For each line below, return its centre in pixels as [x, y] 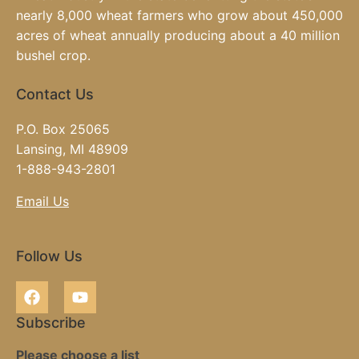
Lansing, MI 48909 [72, 149]
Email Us [42, 201]
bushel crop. [53, 55]
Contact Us [55, 95]
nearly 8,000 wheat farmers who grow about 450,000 [179, 15]
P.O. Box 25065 [63, 129]
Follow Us [49, 256]
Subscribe [51, 322]
